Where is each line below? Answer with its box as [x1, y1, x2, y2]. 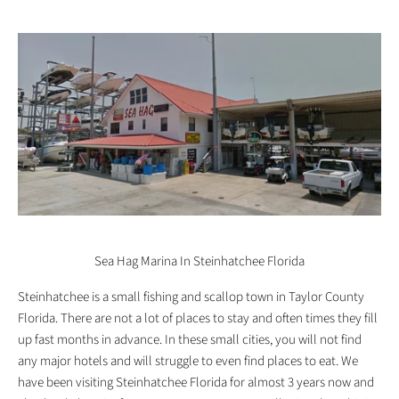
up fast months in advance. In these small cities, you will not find [18, 330, 362, 350]
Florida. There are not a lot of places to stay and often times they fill [18, 309, 378, 329]
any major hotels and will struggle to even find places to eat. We [18, 352, 358, 371]
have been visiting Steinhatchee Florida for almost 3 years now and [18, 373, 374, 393]
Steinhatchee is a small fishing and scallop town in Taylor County [18, 288, 364, 307]
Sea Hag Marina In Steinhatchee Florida [94, 252, 305, 272]
